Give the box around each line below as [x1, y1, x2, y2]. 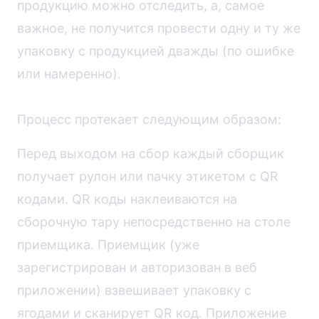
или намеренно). [17, 66, 121, 81]
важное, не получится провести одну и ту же [17, 20, 300, 36]
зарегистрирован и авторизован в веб [17, 259, 257, 275]
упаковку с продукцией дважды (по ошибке [17, 43, 294, 58]
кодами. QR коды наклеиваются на [17, 191, 237, 206]
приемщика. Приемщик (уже [17, 236, 199, 252]
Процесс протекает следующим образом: [17, 111, 281, 127]
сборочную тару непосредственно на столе [17, 214, 291, 229]
